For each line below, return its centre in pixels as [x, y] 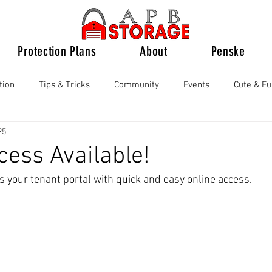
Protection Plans [57, 51]
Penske [228, 51]
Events [196, 85]
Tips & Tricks [64, 85]
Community [137, 85]
